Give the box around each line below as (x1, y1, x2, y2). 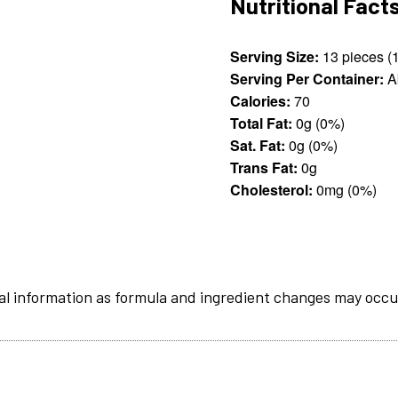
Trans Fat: (230, 156, 298, 178)
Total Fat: (230, 112, 293, 133)
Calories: (230, 90, 291, 111)
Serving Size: (230, 45, 320, 67)
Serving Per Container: (230, 68, 385, 89)
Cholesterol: (230, 179, 314, 200)
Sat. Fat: (230, 134, 286, 155)
